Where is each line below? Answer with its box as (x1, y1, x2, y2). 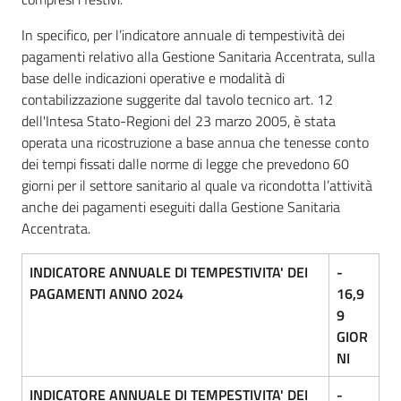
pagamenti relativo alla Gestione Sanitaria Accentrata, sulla (21, 46, 375, 67)
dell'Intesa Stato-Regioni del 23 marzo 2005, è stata (21, 110, 336, 132)
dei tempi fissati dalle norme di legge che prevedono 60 (21, 153, 349, 175)
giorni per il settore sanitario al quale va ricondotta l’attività (21, 175, 372, 196)
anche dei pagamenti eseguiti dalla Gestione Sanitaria (21, 196, 340, 218)
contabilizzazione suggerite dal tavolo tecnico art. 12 (21, 89, 333, 110)
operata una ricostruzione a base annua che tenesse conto (21, 132, 369, 153)
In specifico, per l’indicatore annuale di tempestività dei (21, 24, 345, 46)
